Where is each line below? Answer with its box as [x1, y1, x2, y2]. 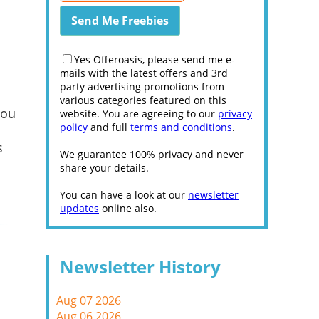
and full [88, 120, 130, 134]
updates [60, 202, 99, 215]
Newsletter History [60, 255, 221, 278]
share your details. [60, 161, 149, 174]
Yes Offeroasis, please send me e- [74, 53, 235, 66]
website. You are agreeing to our [60, 107, 218, 120]
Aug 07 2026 [56, 293, 121, 308]
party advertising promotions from [60, 80, 224, 93]
